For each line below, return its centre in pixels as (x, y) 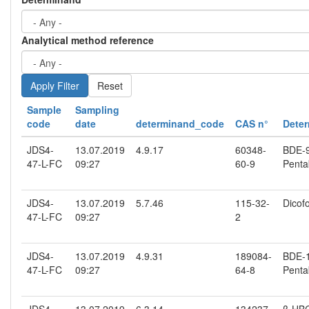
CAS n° (252, 124)
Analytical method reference (88, 40)
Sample (44, 110)
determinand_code (180, 124)
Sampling (97, 110)
